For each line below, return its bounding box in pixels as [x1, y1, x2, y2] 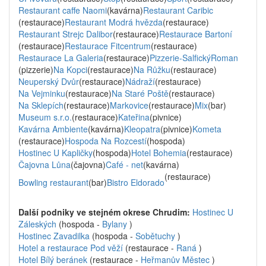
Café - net [106, 159, 143, 170]
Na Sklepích [18, 99, 64, 111]
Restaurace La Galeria [18, 52, 103, 64]
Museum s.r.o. [18, 111, 72, 123]
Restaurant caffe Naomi [18, 4, 107, 16]
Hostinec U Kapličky [18, 147, 93, 159]
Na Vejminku [18, 87, 65, 99]
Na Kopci [53, 64, 87, 75]
